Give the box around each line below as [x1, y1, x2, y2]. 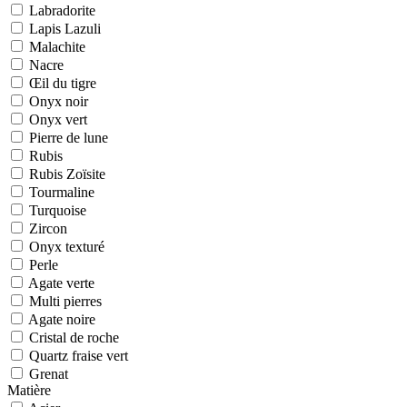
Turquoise [29, 202, 86, 218]
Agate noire [28, 311, 95, 327]
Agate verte [28, 274, 94, 291]
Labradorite [29, 2, 95, 18]
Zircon [29, 220, 67, 236]
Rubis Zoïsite [29, 165, 105, 182]
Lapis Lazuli [29, 20, 101, 36]
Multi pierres [29, 293, 102, 309]
